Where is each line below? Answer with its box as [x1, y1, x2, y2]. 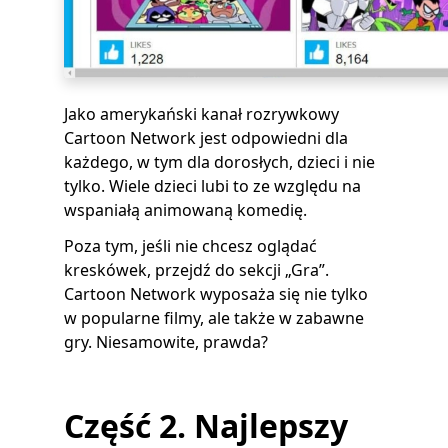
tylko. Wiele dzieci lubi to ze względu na [64, 175, 361, 197]
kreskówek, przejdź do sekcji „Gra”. [64, 259, 329, 281]
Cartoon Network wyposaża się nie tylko [64, 283, 368, 305]
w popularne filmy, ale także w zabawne [64, 307, 364, 329]
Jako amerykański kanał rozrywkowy [64, 103, 339, 125]
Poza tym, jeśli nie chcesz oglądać [64, 235, 317, 257]
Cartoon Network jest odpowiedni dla [64, 127, 348, 149]
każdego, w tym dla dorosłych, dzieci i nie [64, 151, 375, 173]
